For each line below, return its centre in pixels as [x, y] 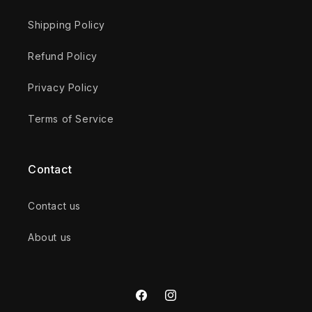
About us [50, 237]
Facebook [159, 303]
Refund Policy [63, 56]
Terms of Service [71, 119]
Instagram [187, 303]
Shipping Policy [67, 25]
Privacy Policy [63, 87]
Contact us [54, 206]
